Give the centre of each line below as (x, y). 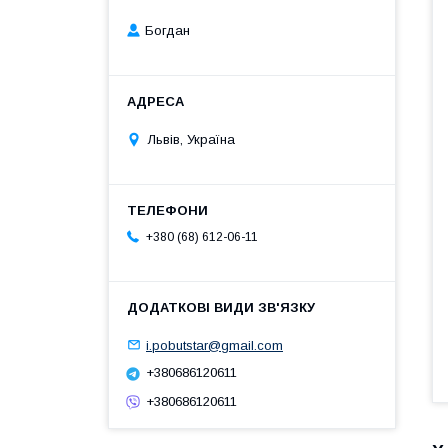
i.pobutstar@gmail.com (214, 345)
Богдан (167, 31)
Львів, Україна (191, 139)
